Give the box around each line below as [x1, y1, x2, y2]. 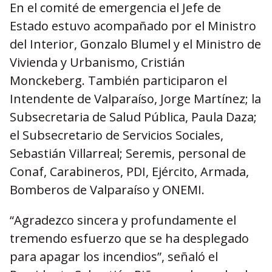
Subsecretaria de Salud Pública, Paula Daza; [10, 109, 257, 125]
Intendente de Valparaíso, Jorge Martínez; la [10, 90, 261, 107]
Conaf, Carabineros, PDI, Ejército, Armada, [10, 163, 249, 180]
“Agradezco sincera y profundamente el [10, 212, 236, 228]
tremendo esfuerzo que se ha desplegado [10, 230, 249, 246]
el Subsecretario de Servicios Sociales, [10, 127, 223, 143]
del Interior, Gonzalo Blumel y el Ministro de [10, 36, 261, 52]
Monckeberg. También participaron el [10, 72, 227, 89]
